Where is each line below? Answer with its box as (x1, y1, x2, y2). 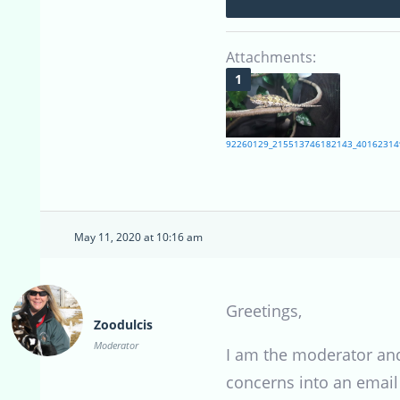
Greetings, (226, 299, 302, 321)
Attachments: (226, 46, 316, 67)
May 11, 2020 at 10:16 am (74, 229, 203, 245)
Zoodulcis (94, 315, 153, 333)
